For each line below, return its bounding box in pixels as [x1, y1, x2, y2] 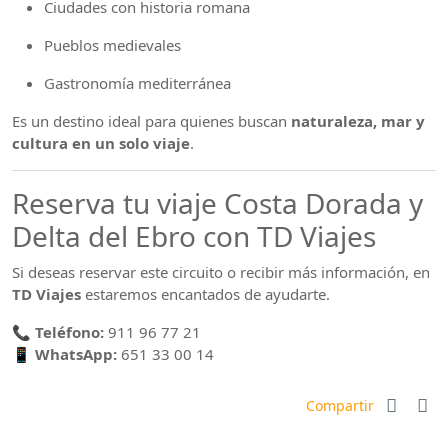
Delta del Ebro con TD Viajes [12, 217, 376, 255]
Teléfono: [35, 322, 104, 342]
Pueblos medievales [44, 35, 181, 55]
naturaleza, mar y [291, 111, 425, 131]
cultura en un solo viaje [12, 133, 190, 153]
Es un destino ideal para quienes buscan [12, 111, 291, 131]
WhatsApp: [35, 344, 117, 364]
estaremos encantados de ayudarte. [81, 284, 330, 304]
